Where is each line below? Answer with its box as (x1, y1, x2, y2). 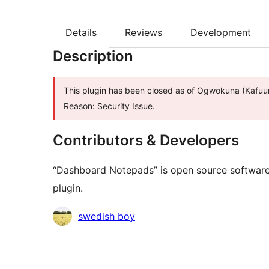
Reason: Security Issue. (64, 101, 155, 112)
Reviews (125, 26, 162, 39)
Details (65, 26, 97, 39)
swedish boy (78, 210, 135, 223)
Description (53, 47, 133, 65)
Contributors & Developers (53, 131, 239, 150)
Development (190, 26, 251, 39)
